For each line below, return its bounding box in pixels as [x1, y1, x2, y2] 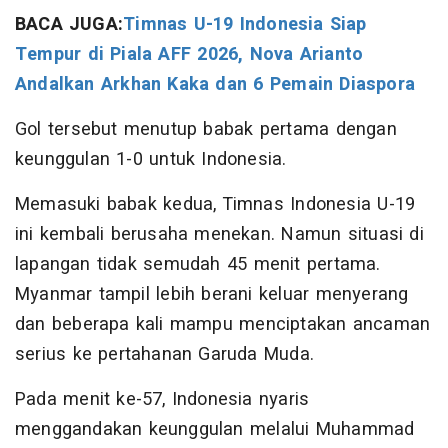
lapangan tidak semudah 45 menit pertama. [15, 250, 381, 278]
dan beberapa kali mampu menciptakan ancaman [15, 310, 431, 338]
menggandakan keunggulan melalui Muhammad [15, 415, 415, 443]
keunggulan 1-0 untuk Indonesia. [15, 145, 287, 173]
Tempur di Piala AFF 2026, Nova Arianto [15, 40, 364, 68]
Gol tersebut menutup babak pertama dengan [15, 115, 397, 143]
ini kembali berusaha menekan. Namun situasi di [15, 220, 424, 248]
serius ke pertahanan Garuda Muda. [15, 340, 314, 368]
